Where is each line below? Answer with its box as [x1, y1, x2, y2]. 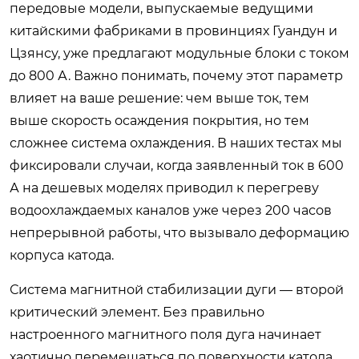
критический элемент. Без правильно [10, 304, 264, 320]
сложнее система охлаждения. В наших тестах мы [10, 135, 342, 151]
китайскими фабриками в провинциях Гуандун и [10, 22, 337, 38]
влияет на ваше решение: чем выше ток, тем [10, 90, 309, 106]
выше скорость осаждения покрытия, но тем [10, 112, 309, 128]
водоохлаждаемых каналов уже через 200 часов [10, 202, 332, 218]
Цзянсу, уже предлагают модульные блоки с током [10, 45, 349, 61]
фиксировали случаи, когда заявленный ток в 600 [10, 157, 344, 173]
